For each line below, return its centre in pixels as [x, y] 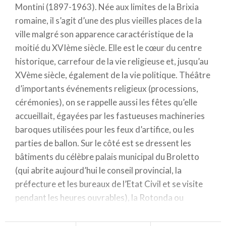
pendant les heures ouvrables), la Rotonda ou [99, 197]
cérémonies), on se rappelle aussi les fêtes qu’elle [106, 102]
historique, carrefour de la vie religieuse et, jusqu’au [112, 61]
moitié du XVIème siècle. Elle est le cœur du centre [108, 47]
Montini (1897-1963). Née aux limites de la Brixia [107, 7]
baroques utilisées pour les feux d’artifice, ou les [105, 129]
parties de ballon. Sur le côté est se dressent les [103, 143]
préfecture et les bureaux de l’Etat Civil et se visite [109, 184]
